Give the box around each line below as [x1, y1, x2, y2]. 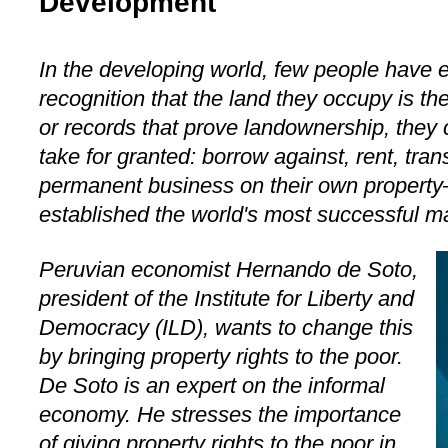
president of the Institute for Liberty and [39, 286, 414, 312]
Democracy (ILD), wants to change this [39, 315, 413, 341]
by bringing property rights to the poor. [39, 344, 403, 370]
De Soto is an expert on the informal [39, 373, 385, 399]
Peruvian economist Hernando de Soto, [39, 257, 418, 283]
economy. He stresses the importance [39, 402, 401, 428]
